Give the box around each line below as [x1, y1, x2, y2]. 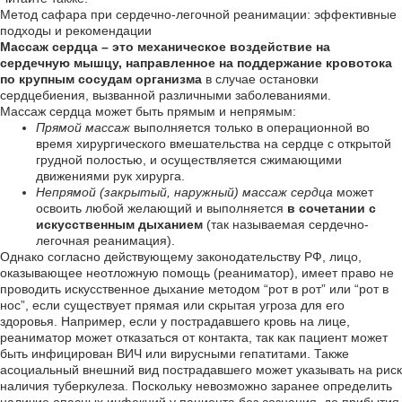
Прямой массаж [36, 120, 130, 135]
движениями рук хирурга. [36, 169, 185, 183]
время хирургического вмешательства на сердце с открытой [36, 136, 391, 151]
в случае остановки [202, 72, 319, 86]
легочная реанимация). [36, 233, 175, 248]
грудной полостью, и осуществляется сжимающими [36, 153, 342, 167]
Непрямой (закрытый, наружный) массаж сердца [36, 185, 333, 199]
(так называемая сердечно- [203, 217, 369, 232]
